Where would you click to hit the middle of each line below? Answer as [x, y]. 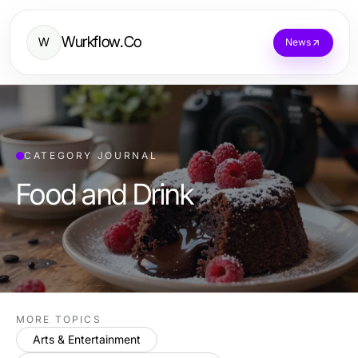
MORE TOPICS [59, 319]
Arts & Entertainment [87, 339]
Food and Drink [105, 194]
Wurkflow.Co [101, 42]
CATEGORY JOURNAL [91, 155]
